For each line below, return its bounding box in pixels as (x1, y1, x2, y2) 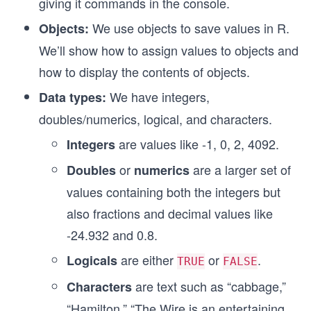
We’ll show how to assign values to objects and (39, 41, 299, 59)
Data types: (39, 88, 106, 106)
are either (117, 251, 177, 269)
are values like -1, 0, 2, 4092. (115, 135, 279, 153)
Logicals (67, 251, 117, 269)
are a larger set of (190, 160, 291, 178)
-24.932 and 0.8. (67, 226, 158, 244)
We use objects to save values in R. (89, 19, 289, 37)
